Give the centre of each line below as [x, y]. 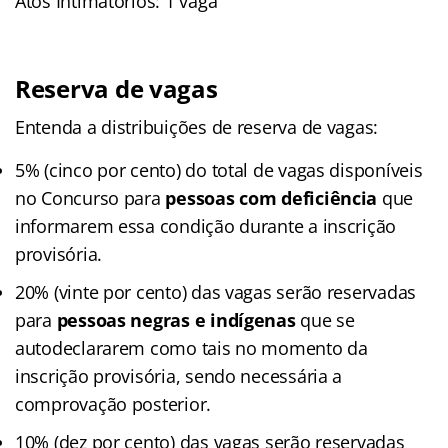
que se [327, 319]
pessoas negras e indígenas [178, 319]
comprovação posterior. [113, 403]
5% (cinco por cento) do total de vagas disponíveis [219, 169]
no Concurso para [90, 197]
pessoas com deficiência [271, 197]
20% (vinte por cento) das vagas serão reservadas [216, 291]
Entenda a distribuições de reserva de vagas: [197, 126]
